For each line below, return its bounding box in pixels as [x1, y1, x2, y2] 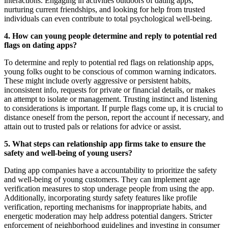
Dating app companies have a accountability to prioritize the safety [4, 166, 217, 175]
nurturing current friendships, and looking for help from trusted [4, 5, 205, 14]
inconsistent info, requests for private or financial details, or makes [4, 85, 215, 95]
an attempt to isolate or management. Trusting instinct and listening [4, 95, 217, 104]
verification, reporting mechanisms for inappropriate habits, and [4, 203, 207, 212]
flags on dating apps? [4, 41, 77, 50]
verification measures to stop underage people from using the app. [4, 184, 214, 193]
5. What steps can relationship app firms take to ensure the [4, 139, 206, 149]
